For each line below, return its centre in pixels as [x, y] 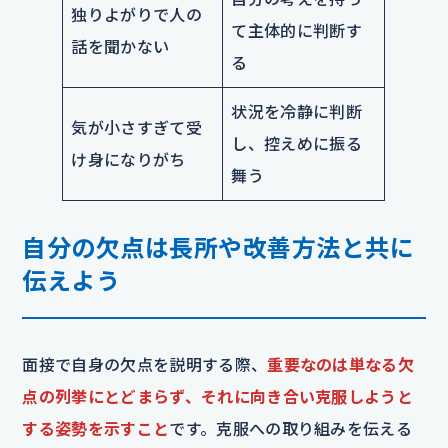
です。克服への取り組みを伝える [291, 428]
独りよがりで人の [136, 14]
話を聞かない [120, 46]
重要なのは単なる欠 [341, 364]
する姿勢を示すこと [96, 428]
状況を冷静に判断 [296, 111]
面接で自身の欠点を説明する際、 [145, 364]
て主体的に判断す [296, 30]
